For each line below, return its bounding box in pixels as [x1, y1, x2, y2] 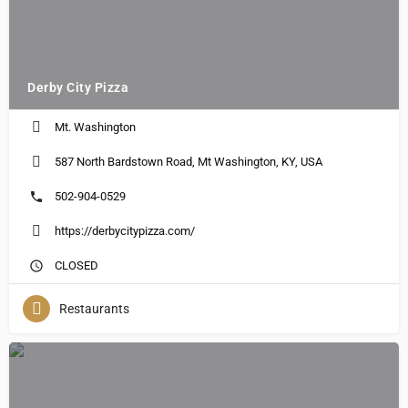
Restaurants [59, 301, 129, 316]
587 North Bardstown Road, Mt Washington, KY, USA [55, 154, 322, 168]
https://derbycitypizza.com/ [55, 223, 195, 238]
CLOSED [55, 258, 98, 272]
